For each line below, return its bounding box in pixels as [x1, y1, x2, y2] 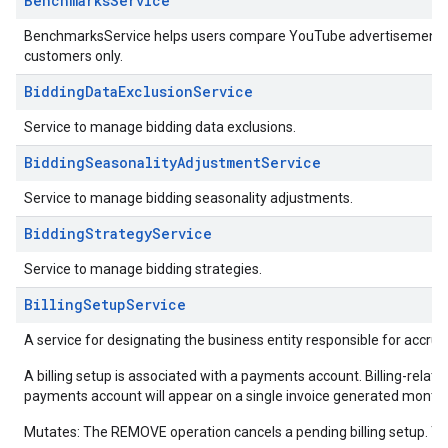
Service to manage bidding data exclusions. [24, 119, 296, 135]
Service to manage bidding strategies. [24, 261, 262, 277]
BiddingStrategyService [24, 224, 212, 243]
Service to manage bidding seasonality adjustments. [24, 190, 353, 206]
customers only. [24, 48, 123, 64]
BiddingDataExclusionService [24, 82, 253, 101]
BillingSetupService [24, 295, 186, 314]
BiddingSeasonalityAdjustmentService [24, 153, 321, 172]
